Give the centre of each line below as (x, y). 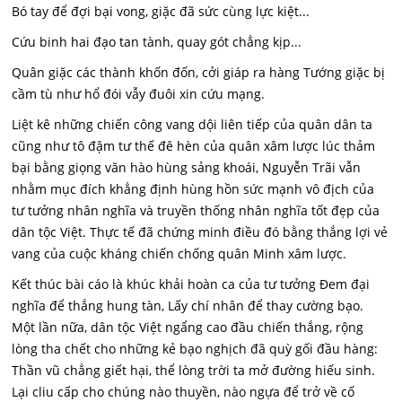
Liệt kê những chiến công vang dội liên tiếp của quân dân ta (192, 124)
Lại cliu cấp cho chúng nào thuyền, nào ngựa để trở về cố (184, 392)
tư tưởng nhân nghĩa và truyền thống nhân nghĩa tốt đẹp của (196, 210)
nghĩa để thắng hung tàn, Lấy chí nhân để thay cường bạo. (188, 306)
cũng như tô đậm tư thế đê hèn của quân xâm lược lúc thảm (194, 146)
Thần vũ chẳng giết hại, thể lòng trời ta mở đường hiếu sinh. (194, 370)
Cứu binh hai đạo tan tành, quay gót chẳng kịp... (157, 42)
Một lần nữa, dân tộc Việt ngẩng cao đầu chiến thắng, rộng (188, 327)
